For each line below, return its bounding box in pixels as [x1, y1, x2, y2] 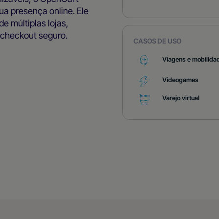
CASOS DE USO [133, 37, 182, 45]
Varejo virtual [162, 94, 200, 102]
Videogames [162, 76, 199, 84]
